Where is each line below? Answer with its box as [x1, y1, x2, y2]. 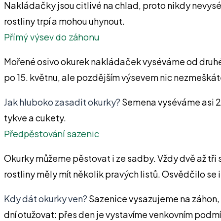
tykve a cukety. [4, 111, 66, 123]
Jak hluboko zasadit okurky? [4, 96, 120, 108]
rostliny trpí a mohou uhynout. [4, 15, 125, 27]
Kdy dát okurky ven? [4, 192, 87, 204]
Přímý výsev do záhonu [4, 31, 99, 43]
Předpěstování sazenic [4, 127, 99, 140]
